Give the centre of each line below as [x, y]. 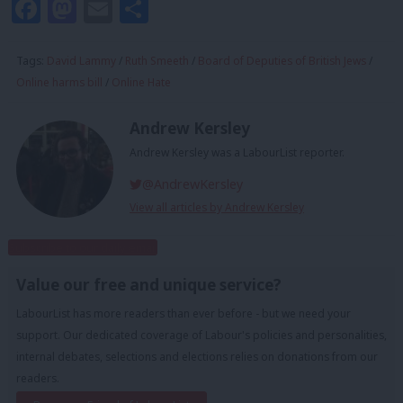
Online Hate [141, 82]
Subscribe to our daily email [83, 248]
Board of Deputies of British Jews [282, 60]
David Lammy [81, 60]
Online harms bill [59, 82]
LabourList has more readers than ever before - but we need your [184, 314]
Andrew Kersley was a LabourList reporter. [237, 153]
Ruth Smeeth [157, 60]
